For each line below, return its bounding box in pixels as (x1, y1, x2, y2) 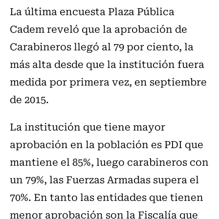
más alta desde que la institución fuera (10, 56, 204, 72)
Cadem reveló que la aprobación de (10, 21, 187, 37)
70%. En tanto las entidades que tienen (10, 189, 203, 205)
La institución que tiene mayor (10, 119, 165, 134)
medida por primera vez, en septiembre (10, 74, 207, 89)
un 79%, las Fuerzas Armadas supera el (10, 172, 199, 187)
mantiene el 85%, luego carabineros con (10, 154, 209, 170)
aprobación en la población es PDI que (10, 136, 203, 152)
